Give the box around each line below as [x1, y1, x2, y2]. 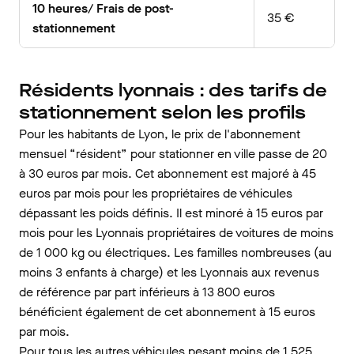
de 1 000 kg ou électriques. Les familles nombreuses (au [19, 244, 332, 261]
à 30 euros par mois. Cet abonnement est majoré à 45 [19, 165, 316, 182]
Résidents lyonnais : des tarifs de [19, 78, 327, 103]
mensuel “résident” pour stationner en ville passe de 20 [19, 145, 327, 162]
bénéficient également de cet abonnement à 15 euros [19, 303, 315, 320]
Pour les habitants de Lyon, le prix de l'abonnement [19, 126, 300, 142]
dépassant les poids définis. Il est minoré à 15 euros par [19, 205, 323, 221]
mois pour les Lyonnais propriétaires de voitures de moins [19, 224, 333, 241]
